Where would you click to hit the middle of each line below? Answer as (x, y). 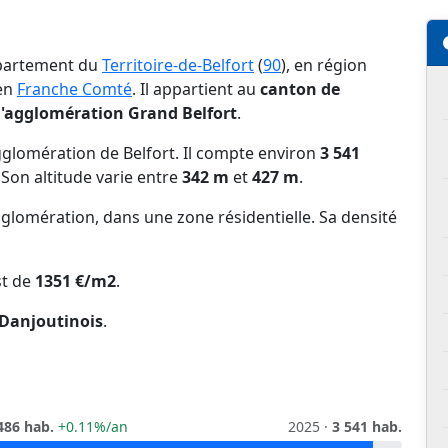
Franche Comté (74, 89)
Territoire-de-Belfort (178, 65)
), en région (324, 65)
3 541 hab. (367, 427)
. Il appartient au (196, 89)
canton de (300, 89)
